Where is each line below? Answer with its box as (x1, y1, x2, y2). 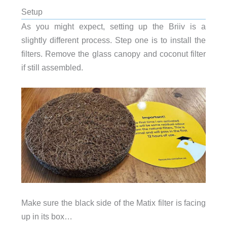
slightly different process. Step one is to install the (21, 35, 206, 45)
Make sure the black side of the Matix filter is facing (21, 198, 206, 208)
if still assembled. (21, 62, 83, 72)
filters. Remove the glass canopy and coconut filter (21, 49, 206, 58)
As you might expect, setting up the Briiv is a (21, 21, 206, 31)
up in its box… (21, 212, 72, 221)
